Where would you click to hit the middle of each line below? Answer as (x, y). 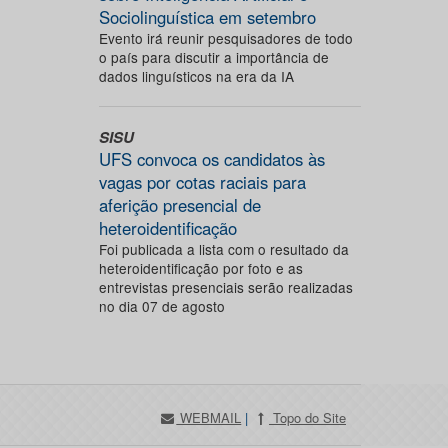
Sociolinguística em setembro (207, 17)
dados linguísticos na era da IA (196, 76)
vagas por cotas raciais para (202, 182)
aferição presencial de (179, 205)
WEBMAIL (209, 417)
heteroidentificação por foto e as (200, 268)
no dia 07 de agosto (161, 306)
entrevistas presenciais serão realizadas (225, 287)
